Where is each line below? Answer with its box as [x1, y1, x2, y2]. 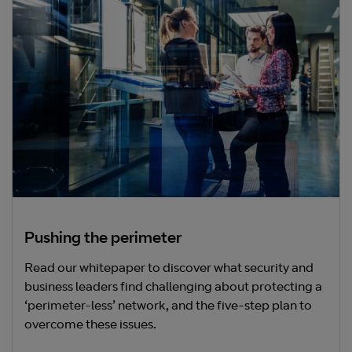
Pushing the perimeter [24, 231, 181, 247]
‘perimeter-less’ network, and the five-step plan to [24, 299, 312, 313]
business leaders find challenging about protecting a [24, 280, 322, 294]
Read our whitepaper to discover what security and [24, 262, 313, 275]
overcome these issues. [24, 318, 156, 332]
